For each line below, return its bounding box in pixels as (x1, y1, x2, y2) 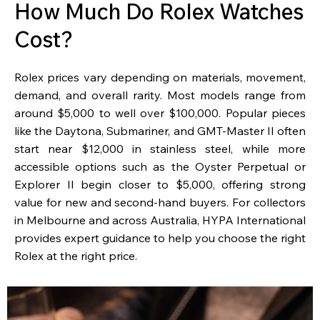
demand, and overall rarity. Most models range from (14, 88, 306, 103)
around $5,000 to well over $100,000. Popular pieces (14, 106, 306, 121)
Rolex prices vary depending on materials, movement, (14, 70, 306, 85)
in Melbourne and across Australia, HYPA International (14, 213, 306, 228)
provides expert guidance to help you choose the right (14, 231, 306, 246)
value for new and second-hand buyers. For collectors (14, 195, 306, 210)
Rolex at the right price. (14, 249, 137, 264)
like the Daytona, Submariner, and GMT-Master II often (14, 124, 306, 139)
